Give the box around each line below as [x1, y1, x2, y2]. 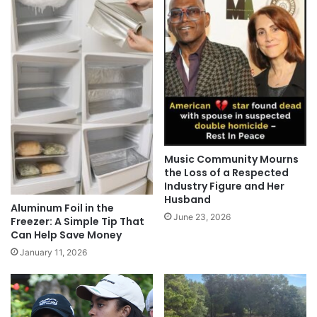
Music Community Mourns [164, 151, 299, 166]
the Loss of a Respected [164, 165, 289, 180]
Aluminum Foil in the [11, 201, 114, 216]
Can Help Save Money [11, 228, 122, 243]
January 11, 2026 [20, 247, 87, 258]
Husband [164, 192, 211, 207]
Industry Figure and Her [164, 178, 284, 193]
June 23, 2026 [173, 211, 231, 222]
